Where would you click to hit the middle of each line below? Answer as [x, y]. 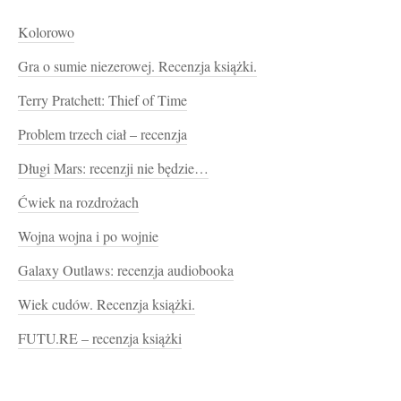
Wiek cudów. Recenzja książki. [107, 304]
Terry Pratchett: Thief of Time [102, 100]
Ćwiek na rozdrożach [78, 202]
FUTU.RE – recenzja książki [100, 338]
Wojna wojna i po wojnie [88, 236]
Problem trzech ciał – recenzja [102, 134]
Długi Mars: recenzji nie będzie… [113, 168]
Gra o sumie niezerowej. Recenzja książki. [137, 66]
